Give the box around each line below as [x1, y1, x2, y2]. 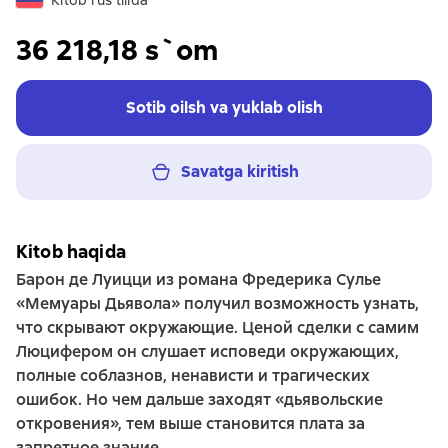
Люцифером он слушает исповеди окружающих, [16, 341, 399, 362]
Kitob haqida [16, 240, 126, 263]
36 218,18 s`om [16, 32, 218, 68]
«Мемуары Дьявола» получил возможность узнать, [16, 293, 419, 314]
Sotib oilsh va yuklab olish [125, 97, 323, 118]
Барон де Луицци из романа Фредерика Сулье [16, 269, 381, 290]
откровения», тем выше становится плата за [16, 413, 365, 434]
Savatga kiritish [181, 161, 299, 182]
